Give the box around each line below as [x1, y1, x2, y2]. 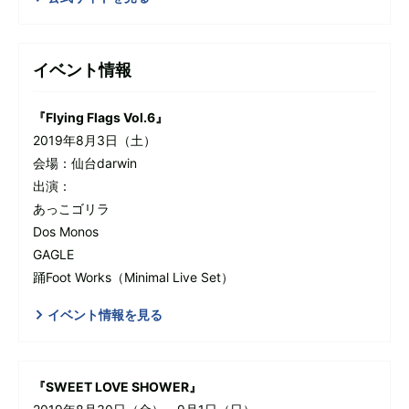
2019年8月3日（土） [33, 131, 156, 148]
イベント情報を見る [47, 306, 163, 322]
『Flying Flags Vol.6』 [33, 109, 168, 125]
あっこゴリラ [33, 200, 110, 216]
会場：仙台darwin [33, 154, 137, 171]
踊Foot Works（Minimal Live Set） [33, 268, 234, 285]
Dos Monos [33, 223, 99, 239]
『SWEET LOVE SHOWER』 [33, 378, 202, 394]
